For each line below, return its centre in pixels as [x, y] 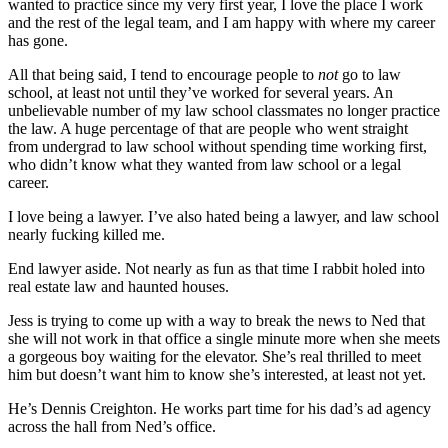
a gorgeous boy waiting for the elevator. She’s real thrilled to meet [214, 357]
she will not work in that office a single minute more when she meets [224, 339]
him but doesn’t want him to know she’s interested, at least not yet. [217, 375]
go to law [369, 75]
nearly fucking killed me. [86, 235]
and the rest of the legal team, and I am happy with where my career [221, 23]
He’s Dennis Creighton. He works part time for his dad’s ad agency [219, 409]
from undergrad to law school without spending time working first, [217, 147]
